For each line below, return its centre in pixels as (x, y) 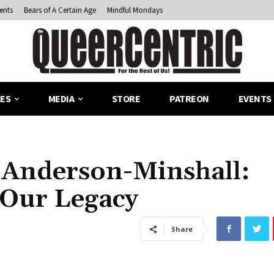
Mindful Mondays (135, 10)
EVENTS (255, 99)
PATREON (189, 99)
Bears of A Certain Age (60, 10)
